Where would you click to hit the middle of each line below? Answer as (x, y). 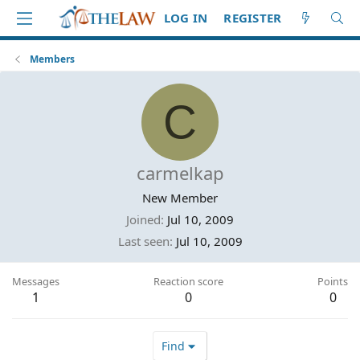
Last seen (143, 241)
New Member (180, 198)
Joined (143, 219)
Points (333, 281)
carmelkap (180, 173)
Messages (36, 281)
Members (53, 59)
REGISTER (253, 18)
